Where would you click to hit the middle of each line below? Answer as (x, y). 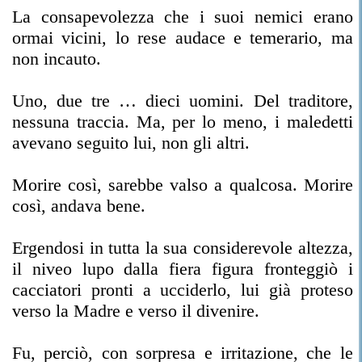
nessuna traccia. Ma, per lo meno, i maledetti (183, 122)
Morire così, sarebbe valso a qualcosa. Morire (183, 185)
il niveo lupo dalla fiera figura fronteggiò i (183, 269)
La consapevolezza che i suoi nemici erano (183, 17)
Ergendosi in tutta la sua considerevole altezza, (183, 248)
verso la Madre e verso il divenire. (136, 311)
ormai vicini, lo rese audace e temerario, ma (183, 38)
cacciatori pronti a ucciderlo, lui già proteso (183, 290)
